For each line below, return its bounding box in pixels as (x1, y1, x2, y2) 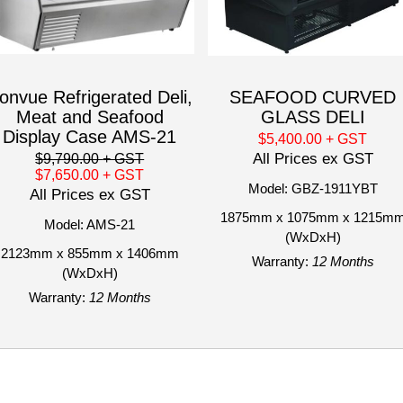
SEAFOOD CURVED (229, 86, 397, 107)
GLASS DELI (260, 106, 365, 127)
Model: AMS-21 (44, 216, 136, 232)
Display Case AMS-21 (3, 126, 177, 147)
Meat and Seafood (15, 106, 164, 127)
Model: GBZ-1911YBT (247, 180, 378, 196)
